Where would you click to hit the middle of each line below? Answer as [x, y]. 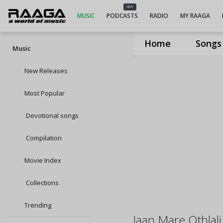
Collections [42, 183]
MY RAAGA [195, 16]
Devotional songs [52, 115]
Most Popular [45, 93]
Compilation [43, 138]
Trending [38, 205]
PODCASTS [122, 16]
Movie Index [43, 160]
